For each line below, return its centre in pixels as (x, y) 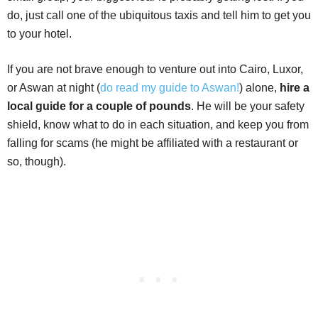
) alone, (259, 88)
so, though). (37, 162)
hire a (295, 88)
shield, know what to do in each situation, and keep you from (158, 125)
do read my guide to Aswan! (170, 88)
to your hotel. (39, 34)
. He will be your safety (248, 106)
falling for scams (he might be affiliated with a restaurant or (153, 143)
